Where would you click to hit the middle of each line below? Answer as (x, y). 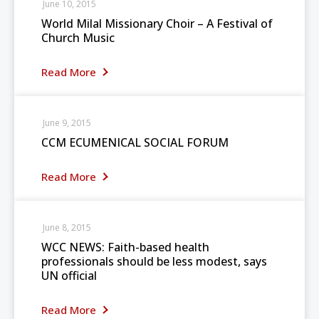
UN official (69, 276)
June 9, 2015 (67, 123)
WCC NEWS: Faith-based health (125, 247)
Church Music (78, 38)
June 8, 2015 (67, 228)
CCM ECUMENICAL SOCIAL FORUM (135, 142)
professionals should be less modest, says (154, 261)
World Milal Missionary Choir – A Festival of (157, 23)
